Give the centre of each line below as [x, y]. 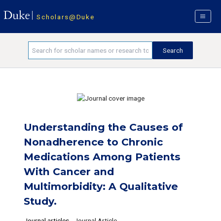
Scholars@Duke [66, 17]
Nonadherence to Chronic [93, 142]
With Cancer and [69, 172]
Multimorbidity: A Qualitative [101, 186]
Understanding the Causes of [103, 127]
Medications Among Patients [102, 157]
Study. [40, 201]
